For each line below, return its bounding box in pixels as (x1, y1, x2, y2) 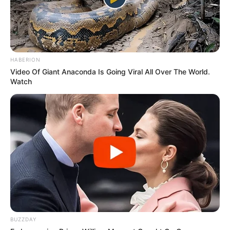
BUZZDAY (10, 216, 36, 223)
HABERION (10, 56, 41, 63)
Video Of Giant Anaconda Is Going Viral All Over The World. (10, 67, 210, 76)
